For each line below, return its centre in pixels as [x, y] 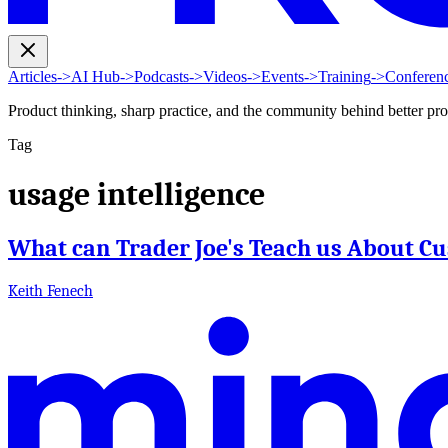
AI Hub [95, 77]
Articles [32, 77]
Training [344, 77]
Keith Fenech [50, 290]
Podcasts [161, 77]
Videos [225, 77]
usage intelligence [136, 194]
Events [282, 77]
